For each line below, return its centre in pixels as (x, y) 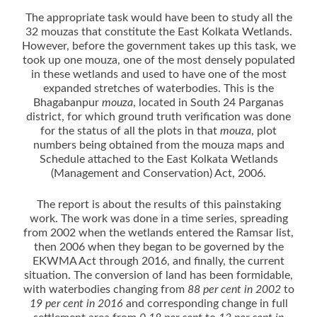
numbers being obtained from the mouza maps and (158, 145)
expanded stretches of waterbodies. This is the (158, 88)
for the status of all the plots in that (130, 131)
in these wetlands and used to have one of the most (158, 74)
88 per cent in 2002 (234, 289)
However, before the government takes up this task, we (158, 46)
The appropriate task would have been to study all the (158, 17)
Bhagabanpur (68, 102)
